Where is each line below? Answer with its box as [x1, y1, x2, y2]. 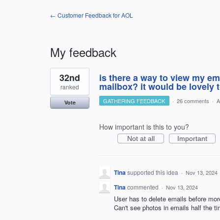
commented [127, 183, 160, 191]
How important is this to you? [99, 122, 189, 132]
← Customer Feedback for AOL [50, 11, 133, 19]
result [50, 73, 67, 83]
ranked [60, 82, 79, 91]
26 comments [176, 97, 209, 105]
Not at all [127, 135, 155, 142]
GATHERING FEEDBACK [103, 97, 165, 105]
